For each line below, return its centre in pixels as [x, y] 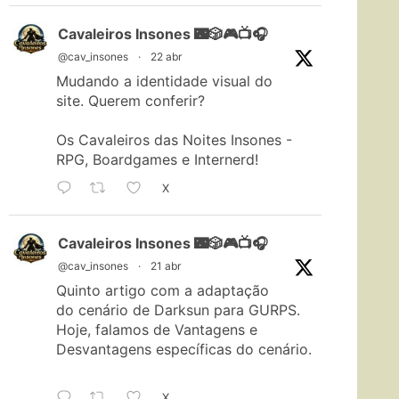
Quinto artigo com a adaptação [163, 291]
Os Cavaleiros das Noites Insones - [174, 140]
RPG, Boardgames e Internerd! [157, 160]
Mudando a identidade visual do [164, 81]
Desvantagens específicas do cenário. [184, 350]
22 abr [166, 57]
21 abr [166, 266]
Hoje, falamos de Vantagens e [157, 330]
